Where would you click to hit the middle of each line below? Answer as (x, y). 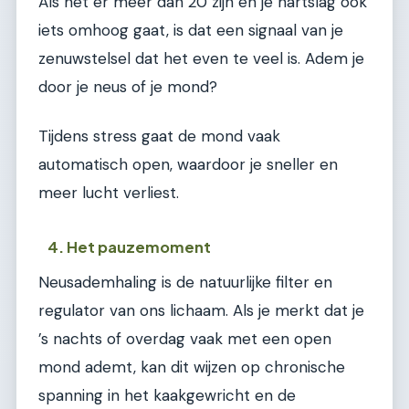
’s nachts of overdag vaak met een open (185, 339)
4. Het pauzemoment (130, 247)
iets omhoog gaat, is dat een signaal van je (191, 31)
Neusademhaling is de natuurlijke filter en (185, 283)
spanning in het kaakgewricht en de (167, 396)
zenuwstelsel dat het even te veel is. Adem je (201, 59)
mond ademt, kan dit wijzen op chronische (192, 367)
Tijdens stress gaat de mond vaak (159, 136)
